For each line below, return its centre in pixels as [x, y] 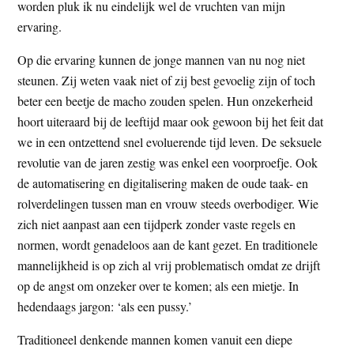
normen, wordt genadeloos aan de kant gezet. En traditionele [168, 244]
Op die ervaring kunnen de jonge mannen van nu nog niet [162, 59]
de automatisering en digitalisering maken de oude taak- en [163, 183]
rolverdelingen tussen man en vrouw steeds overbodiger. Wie [168, 203]
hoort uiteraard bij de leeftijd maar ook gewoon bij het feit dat [171, 121]
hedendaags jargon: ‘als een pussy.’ [105, 306]
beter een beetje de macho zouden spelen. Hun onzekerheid [166, 100]
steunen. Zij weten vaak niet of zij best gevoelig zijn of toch [167, 80]
